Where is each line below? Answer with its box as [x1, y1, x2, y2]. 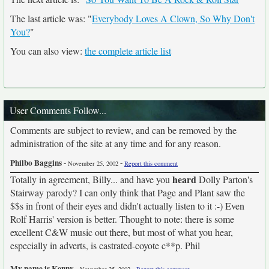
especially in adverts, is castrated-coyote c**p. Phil [10, 239, 200, 252]
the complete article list [85, 44, 171, 57]
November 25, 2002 [68, 159, 118, 168]
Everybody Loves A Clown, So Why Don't [92, 12, 255, 25]
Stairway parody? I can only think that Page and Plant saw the [10, 186, 245, 199]
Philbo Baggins [10, 157, 62, 169]
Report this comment [124, 159, 178, 168]
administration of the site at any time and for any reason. [10, 137, 221, 150]
